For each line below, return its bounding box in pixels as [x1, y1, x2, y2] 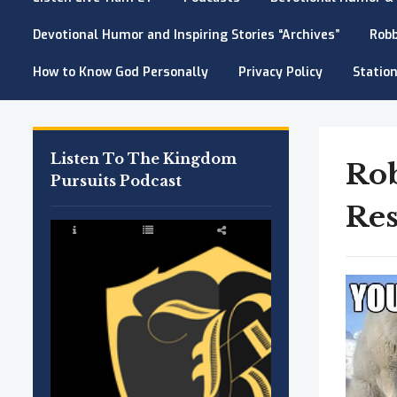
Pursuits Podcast [51, 172, 182, 190]
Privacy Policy [238, 64, 323, 81]
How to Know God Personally [33, 64, 208, 81]
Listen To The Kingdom [51, 150, 237, 167]
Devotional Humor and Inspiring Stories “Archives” [33, 27, 339, 43]
